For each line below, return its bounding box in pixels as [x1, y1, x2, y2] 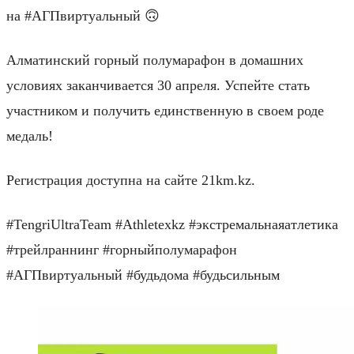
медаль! [6, 127, 53, 144]
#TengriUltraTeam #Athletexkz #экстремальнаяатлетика [6, 216, 338, 232]
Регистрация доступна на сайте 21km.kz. [6, 171, 255, 188]
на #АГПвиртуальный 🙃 [6, 7, 160, 24]
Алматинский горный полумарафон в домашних [6, 51, 303, 68]
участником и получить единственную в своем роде [6, 102, 324, 119]
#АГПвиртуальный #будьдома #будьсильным [6, 266, 280, 283]
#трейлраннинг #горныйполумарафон [6, 241, 237, 258]
